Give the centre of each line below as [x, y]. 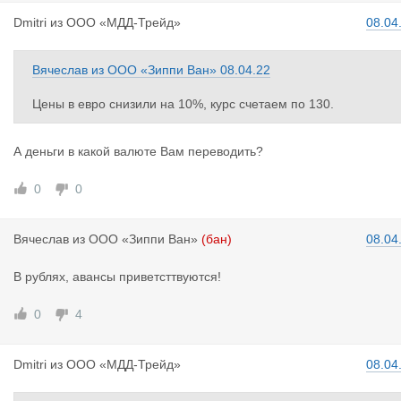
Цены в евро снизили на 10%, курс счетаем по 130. [183, 104]
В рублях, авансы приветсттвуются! [117, 277]
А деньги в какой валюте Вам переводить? [138, 151]
